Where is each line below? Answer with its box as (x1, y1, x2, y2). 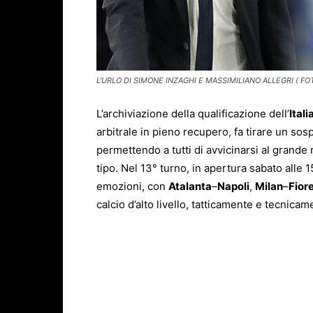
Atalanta (168, 180, 212, 194)
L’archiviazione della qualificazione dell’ (96, 107, 289, 121)
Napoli (217, 180, 249, 194)
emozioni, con (96, 180, 168, 194)
